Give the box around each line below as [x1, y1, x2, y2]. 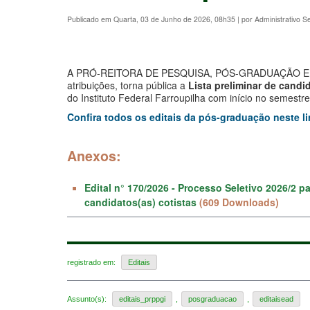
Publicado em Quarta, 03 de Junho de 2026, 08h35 [67, 13, 237, 24]
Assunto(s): [67, 295, 109, 304]
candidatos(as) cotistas [84, 194, 197, 209]
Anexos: [67, 145, 121, 165]
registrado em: [67, 257, 118, 266]
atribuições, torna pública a [67, 77, 185, 92]
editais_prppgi [119, 295, 165, 304]
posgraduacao [188, 295, 237, 304]
